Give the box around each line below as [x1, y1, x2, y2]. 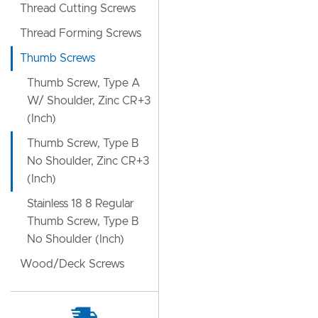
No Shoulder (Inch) [27, 234, 124, 245]
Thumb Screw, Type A [27, 77, 141, 89]
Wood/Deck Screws [20, 258, 124, 270]
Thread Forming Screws [20, 28, 141, 39]
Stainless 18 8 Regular [27, 198, 134, 209]
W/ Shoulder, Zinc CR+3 [27, 95, 150, 106]
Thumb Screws [20, 53, 95, 64]
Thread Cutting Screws [20, 3, 136, 14]
